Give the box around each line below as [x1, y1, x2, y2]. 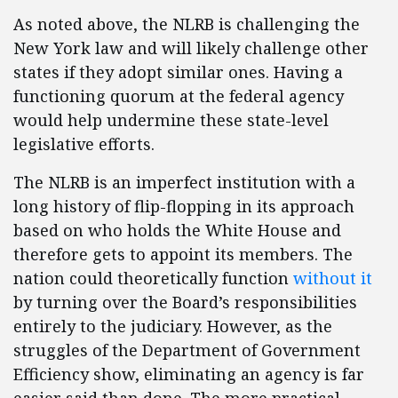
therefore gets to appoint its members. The [13, 243, 353, 266]
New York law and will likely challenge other [13, 37, 369, 60]
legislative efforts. [13, 133, 155, 155]
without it [293, 267, 372, 290]
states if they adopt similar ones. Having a [13, 61, 343, 84]
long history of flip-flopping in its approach [13, 195, 354, 218]
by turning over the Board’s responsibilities [13, 291, 357, 314]
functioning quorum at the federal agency [13, 85, 344, 107]
